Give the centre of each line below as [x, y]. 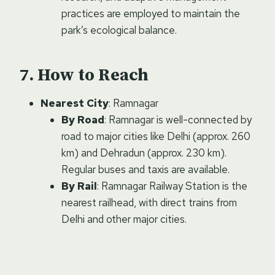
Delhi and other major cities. [124, 219]
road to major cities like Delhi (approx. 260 [156, 136]
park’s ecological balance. [119, 30]
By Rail [79, 186]
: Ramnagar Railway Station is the [172, 186]
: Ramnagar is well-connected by [178, 119]
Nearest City [75, 103]
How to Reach [93, 75]
